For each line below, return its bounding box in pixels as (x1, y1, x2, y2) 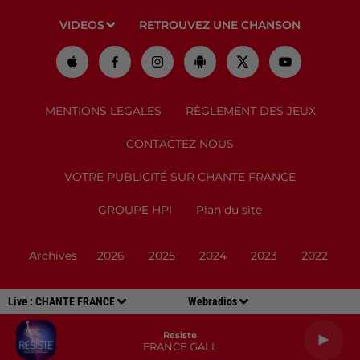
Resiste (163, 329, 197, 341)
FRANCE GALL (142, 339, 218, 353)
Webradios (188, 295, 237, 308)
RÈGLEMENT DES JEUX (185, 103, 316, 118)
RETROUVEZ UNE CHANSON (139, 17, 301, 32)
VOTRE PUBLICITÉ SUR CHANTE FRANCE (64, 169, 296, 184)
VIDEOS (59, 17, 104, 32)
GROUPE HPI (98, 202, 172, 217)
